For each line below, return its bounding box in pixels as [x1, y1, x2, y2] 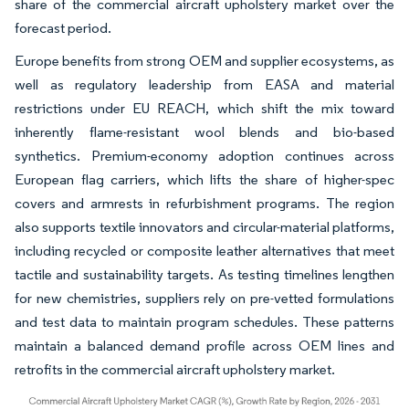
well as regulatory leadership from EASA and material [15, 75, 394, 93]
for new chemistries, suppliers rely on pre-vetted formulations [15, 288, 394, 307]
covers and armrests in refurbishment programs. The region [15, 194, 394, 212]
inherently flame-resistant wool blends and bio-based [15, 122, 394, 141]
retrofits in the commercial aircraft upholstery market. [15, 360, 335, 378]
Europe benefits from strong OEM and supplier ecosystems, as [15, 51, 394, 69]
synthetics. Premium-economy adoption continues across [15, 146, 394, 164]
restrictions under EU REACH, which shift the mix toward [15, 99, 394, 117]
